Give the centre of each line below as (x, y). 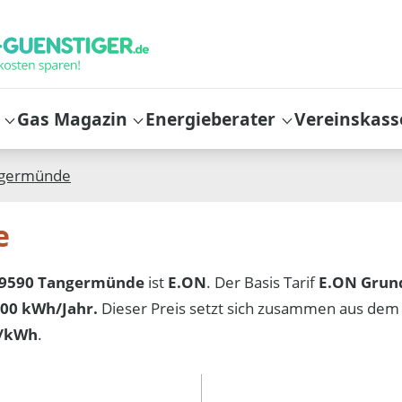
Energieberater (211, 118)
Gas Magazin (73, 118)
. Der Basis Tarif (263, 282)
